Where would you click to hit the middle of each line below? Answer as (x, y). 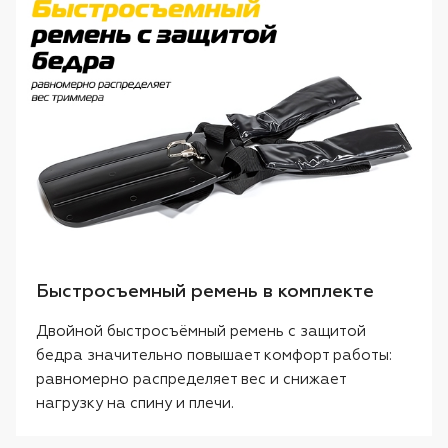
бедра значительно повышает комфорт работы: (214, 356)
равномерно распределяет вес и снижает (191, 380)
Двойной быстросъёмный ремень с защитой (201, 332)
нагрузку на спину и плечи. (135, 404)
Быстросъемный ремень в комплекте (205, 292)
